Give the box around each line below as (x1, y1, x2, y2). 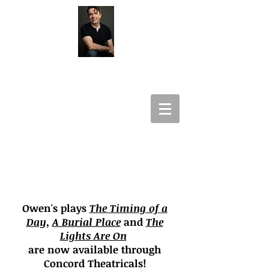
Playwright (65, 92, 127, 104)
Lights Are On (59, 229, 127, 243)
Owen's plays (22, 201, 89, 215)
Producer (70, 136, 122, 148)
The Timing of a (89, 201, 168, 215)
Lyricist (76, 115, 116, 127)
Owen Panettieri (23, 66, 158, 87)
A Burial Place (52, 215, 121, 229)
